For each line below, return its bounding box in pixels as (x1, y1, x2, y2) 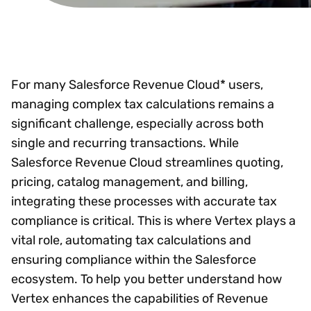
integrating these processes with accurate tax (11, 193, 277, 209)
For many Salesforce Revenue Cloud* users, (11, 76, 263, 92)
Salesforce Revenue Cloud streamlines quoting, (11, 154, 283, 170)
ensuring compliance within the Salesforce (11, 251, 256, 267)
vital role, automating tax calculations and (11, 232, 251, 248)
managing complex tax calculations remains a (11, 96, 274, 112)
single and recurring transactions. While (11, 135, 239, 151)
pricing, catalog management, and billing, (11, 174, 248, 190)
